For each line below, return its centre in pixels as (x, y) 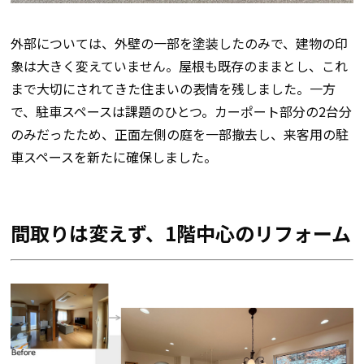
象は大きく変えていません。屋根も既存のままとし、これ (179, 66)
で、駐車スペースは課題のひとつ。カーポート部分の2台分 (181, 112)
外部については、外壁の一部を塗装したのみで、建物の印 (179, 43)
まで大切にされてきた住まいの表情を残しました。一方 (173, 89)
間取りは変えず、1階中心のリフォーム (180, 233)
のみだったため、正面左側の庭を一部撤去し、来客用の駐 (179, 134)
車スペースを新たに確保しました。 (113, 157)
